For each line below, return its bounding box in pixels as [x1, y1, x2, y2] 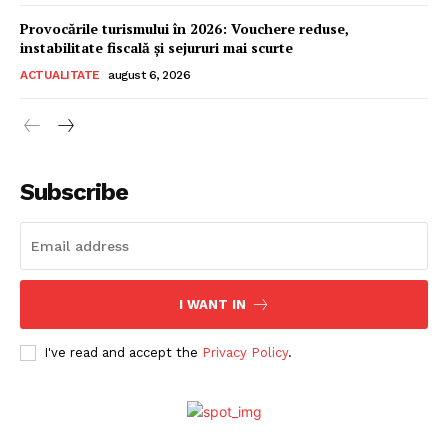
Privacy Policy [202, 344, 288, 360]
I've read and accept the [44, 344, 202, 360]
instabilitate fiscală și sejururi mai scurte [20, 37, 293, 57]
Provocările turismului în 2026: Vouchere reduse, [20, 18, 349, 38]
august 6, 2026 [108, 67, 190, 82]
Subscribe [20, 177, 128, 206]
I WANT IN [178, 296, 246, 312]
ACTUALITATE [20, 67, 100, 82]
